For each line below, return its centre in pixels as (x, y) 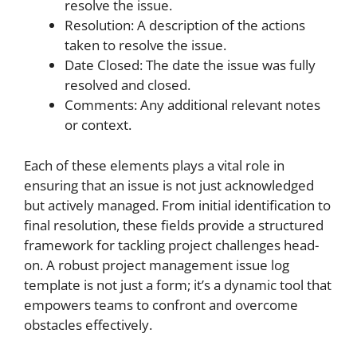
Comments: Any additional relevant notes (192, 105)
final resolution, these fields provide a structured (174, 225)
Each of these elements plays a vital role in (154, 165)
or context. (98, 125)
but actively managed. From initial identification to (177, 205)
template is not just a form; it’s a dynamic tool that (178, 284)
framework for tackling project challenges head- (171, 245)
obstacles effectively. (88, 324)
